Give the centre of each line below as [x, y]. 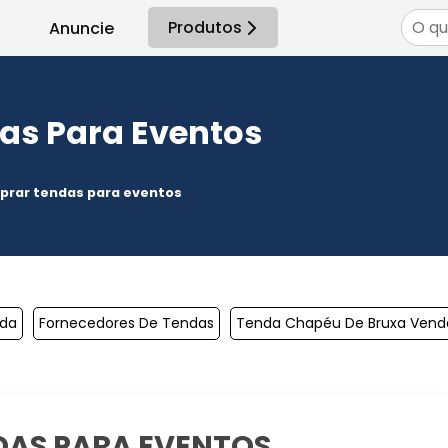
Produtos [205, 27]
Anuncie [81, 28]
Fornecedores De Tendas [126, 322]
